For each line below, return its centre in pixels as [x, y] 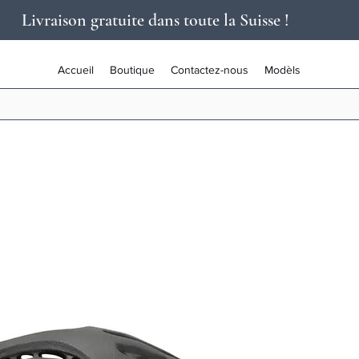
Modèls [282, 70]
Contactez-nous [209, 70]
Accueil [75, 70]
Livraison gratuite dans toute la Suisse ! [155, 20]
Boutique [132, 70]
